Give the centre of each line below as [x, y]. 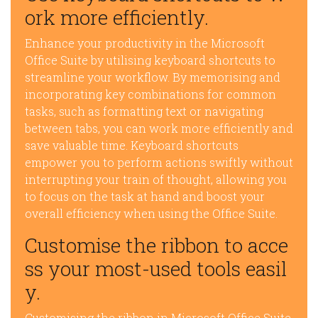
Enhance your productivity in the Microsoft [145, 43]
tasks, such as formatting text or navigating [144, 111]
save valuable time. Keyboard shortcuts [132, 145]
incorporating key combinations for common [150, 94]
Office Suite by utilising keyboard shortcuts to [150, 60]
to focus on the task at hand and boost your [145, 196]
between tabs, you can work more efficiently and [159, 128]
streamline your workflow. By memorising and [153, 77]
